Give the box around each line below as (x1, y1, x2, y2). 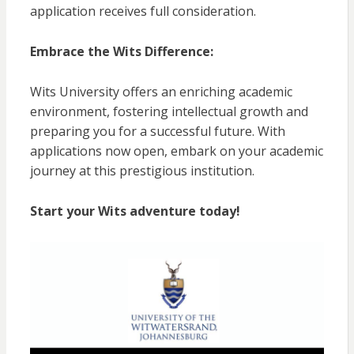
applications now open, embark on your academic (29, 142, 323, 160)
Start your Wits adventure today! (29, 202, 240, 220)
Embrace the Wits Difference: (29, 43, 213, 61)
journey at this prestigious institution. (29, 162, 254, 180)
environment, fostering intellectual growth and (29, 103, 308, 121)
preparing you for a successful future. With (29, 122, 285, 141)
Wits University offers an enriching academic (29, 83, 292, 101)
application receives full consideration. (29, 2, 256, 21)
